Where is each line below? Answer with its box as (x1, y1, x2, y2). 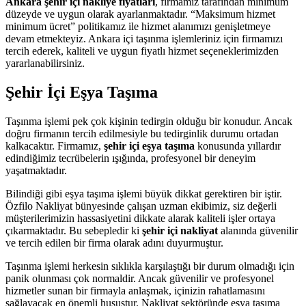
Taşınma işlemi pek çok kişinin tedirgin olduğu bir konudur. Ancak (5, 115, 292, 127)
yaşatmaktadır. (5, 164, 67, 176)
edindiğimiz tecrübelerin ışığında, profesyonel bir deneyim (5, 152, 255, 164)
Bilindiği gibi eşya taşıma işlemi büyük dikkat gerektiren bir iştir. (5, 187, 282, 199)
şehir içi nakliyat (142, 224, 218, 236)
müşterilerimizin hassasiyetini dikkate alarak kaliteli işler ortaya (5, 212, 275, 224)
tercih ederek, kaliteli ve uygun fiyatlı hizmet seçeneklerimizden (5, 45, 279, 57)
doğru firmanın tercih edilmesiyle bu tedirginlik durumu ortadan (5, 127, 279, 139)
